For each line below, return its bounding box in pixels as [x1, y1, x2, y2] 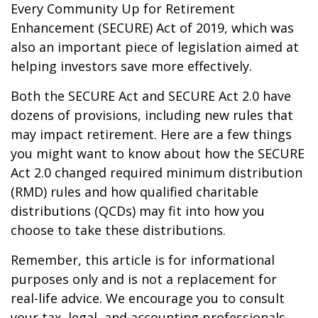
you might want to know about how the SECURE [11, 145, 305, 162]
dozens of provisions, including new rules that [11, 106, 293, 124]
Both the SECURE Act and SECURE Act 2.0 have [11, 87, 291, 104]
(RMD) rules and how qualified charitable [11, 183, 258, 200]
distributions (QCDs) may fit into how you [11, 202, 265, 219]
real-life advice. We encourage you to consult [11, 290, 285, 307]
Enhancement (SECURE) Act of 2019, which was [11, 19, 294, 36]
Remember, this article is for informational [11, 251, 275, 268]
